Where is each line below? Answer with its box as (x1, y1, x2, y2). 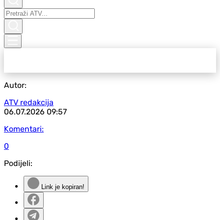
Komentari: (4, 124, 44, 134)
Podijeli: (4, 159, 32, 168)
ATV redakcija (4, 98, 54, 107)
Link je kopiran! (39, 183, 84, 191)
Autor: (4, 81, 27, 90)
